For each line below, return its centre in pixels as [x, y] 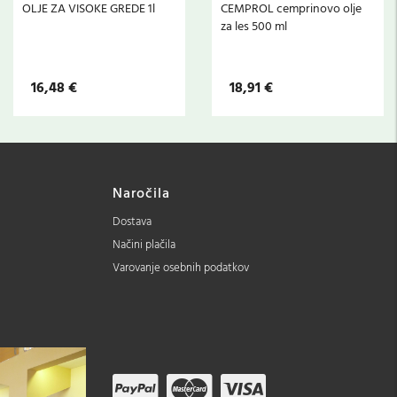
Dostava [132, 222]
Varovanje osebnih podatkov [181, 269]
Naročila [141, 195]
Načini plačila [144, 245]
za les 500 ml [254, 27]
